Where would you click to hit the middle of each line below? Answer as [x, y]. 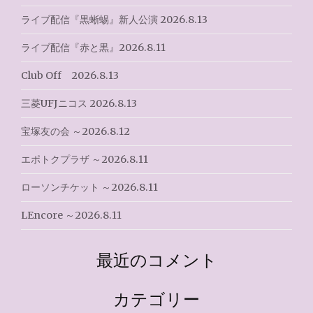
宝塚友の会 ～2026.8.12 [75, 131]
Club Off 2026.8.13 [70, 75]
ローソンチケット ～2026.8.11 [89, 187]
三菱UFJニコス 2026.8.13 [79, 103]
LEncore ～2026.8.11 [71, 215]
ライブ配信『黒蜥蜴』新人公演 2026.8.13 [114, 19]
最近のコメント [156, 259]
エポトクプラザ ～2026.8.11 [85, 159]
